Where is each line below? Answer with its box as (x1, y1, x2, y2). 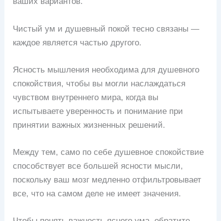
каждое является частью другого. (13, 37, 142, 47)
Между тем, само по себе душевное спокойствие (13, 147, 204, 157)
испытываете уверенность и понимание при (13, 106, 184, 116)
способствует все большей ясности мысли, (13, 161, 184, 171)
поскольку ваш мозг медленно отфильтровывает (13, 175, 202, 184)
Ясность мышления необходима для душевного (13, 65, 200, 74)
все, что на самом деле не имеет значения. (13, 188, 182, 198)
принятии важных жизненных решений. (13, 120, 166, 130)
